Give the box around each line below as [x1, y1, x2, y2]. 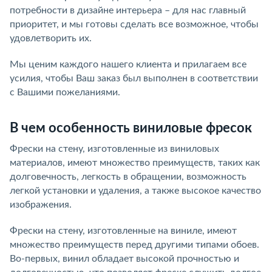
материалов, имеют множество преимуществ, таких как [10, 158, 260, 168]
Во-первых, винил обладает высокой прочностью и [10, 254, 239, 263]
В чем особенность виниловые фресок [10, 121, 252, 135]
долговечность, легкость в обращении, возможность [10, 172, 246, 182]
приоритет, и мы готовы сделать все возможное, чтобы [10, 19, 259, 29]
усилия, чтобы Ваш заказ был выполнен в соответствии [10, 73, 258, 83]
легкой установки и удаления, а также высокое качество [10, 186, 261, 195]
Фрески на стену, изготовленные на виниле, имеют [10, 226, 237, 236]
